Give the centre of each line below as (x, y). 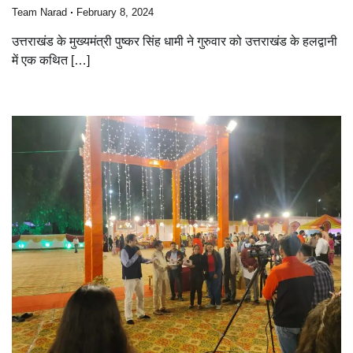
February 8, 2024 (115, 12)
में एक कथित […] (51, 60)
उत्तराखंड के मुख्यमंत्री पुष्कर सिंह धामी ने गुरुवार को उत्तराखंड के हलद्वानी (175, 41)
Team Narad (39, 12)
